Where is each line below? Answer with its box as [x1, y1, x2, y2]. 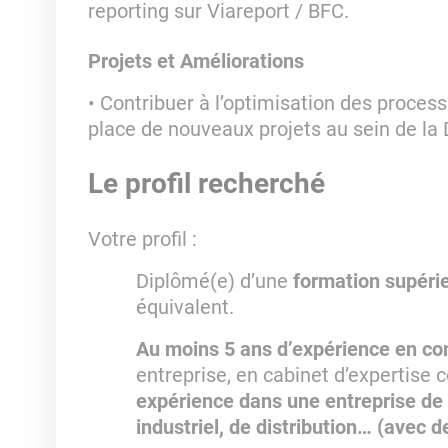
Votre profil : [87, 227, 197, 251]
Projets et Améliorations [87, 49, 304, 73]
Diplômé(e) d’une [135, 269, 293, 293]
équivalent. [135, 295, 234, 319]
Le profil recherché [87, 167, 325, 200]
